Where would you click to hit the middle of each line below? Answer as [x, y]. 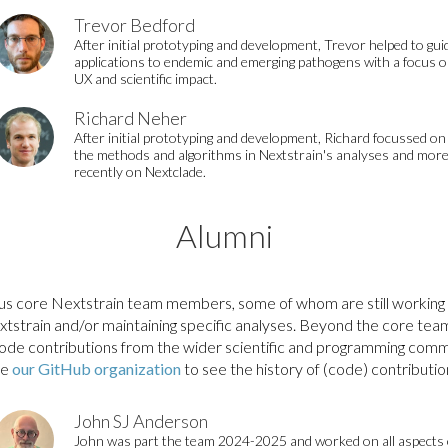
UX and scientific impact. [145, 78]
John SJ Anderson [141, 421]
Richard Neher [130, 118]
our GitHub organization [96, 368]
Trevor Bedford [134, 25]
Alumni [224, 235]
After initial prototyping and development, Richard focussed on [260, 137]
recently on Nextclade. [140, 171]
